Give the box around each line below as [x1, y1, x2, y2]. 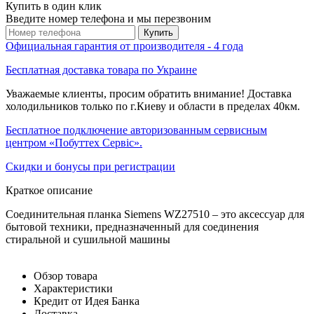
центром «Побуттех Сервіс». [6, 136, 142, 149]
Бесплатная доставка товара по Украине [6, 63, 197, 76]
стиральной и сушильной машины [6, 233, 170, 245]
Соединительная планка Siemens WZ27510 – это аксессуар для [6, 207, 304, 220]
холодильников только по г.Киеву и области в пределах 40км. [6, 100, 300, 112]
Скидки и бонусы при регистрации [6, 160, 175, 172]
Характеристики [34, 282, 113, 294]
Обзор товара [34, 269, 97, 282]
